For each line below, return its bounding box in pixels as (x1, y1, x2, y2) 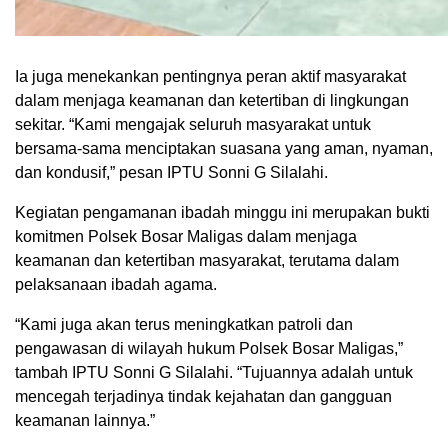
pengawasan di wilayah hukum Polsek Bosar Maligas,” (15, 340, 403, 358)
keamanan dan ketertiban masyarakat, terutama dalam (15, 252, 399, 270)
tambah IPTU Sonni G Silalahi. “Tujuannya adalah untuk (15, 364, 413, 382)
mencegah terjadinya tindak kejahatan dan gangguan (15, 388, 392, 406)
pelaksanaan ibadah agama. (15, 276, 217, 294)
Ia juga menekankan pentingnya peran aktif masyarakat (15, 68, 406, 86)
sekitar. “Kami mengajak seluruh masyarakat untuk (15, 116, 371, 134)
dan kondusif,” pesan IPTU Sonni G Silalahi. (15, 164, 328, 182)
